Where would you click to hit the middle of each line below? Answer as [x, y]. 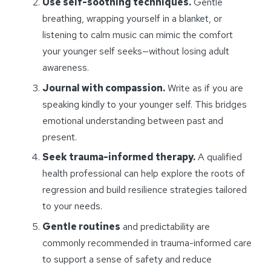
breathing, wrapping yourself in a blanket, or [132, 19]
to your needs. [72, 206]
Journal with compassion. [104, 88]
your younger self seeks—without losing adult [136, 51]
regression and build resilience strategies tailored [145, 190]
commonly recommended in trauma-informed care [147, 243]
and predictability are [165, 226]
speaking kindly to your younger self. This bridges [145, 104]
